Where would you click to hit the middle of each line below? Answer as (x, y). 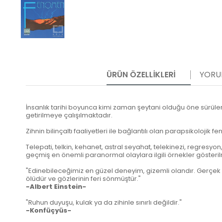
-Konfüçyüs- (49, 211)
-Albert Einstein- (56, 187)
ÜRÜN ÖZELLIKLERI (141, 75)
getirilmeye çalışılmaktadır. (69, 115)
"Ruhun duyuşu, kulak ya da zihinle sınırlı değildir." (104, 203)
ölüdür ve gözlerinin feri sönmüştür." (83, 179)
